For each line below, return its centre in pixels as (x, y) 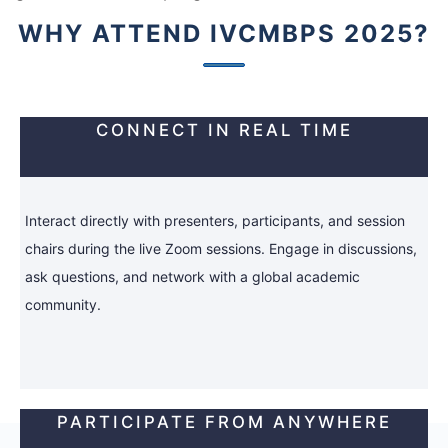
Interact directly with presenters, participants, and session (215, 221)
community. (63, 305)
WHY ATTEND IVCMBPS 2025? (224, 33)
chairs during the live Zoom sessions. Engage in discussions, (221, 249)
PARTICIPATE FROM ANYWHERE (224, 422)
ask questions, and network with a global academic (192, 277)
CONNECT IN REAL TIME (224, 130)
